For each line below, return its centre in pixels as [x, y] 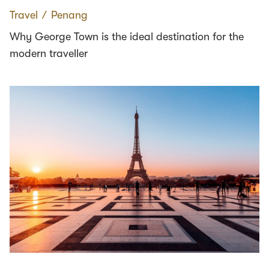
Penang [69, 15]
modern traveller [49, 54]
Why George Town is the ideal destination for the [127, 37]
